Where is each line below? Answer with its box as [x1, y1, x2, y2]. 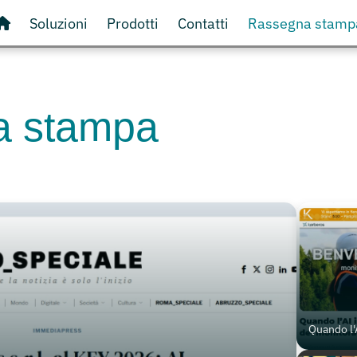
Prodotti [106, 14, 159, 33]
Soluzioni [29, 14, 88, 33]
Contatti [177, 14, 229, 33]
